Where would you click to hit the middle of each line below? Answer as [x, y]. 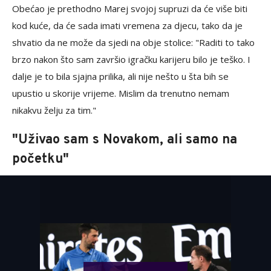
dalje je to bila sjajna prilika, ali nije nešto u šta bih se [120, 76]
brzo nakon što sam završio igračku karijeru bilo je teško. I [131, 59]
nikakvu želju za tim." [54, 110]
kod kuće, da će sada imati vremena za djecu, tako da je [127, 25]
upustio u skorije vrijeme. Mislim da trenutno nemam [121, 93]
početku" [41, 159]
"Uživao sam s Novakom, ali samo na [125, 140]
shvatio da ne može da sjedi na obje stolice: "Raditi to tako [133, 42]
